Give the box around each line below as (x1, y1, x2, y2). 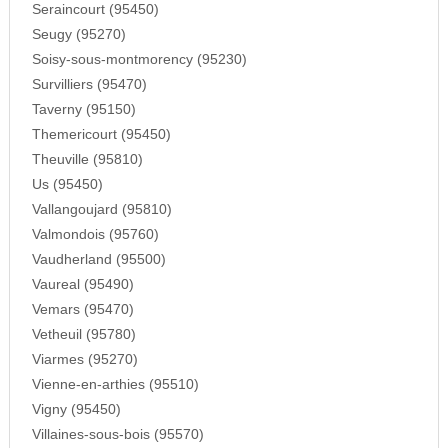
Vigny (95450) (31, 402, 121, 418)
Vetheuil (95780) (31, 327, 136, 343)
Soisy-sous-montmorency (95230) (31, 52, 247, 68)
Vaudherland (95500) (31, 252, 166, 268)
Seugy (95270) (31, 27, 126, 43)
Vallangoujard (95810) (31, 202, 172, 218)
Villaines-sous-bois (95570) (31, 427, 204, 443)
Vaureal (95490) (31, 277, 134, 293)
